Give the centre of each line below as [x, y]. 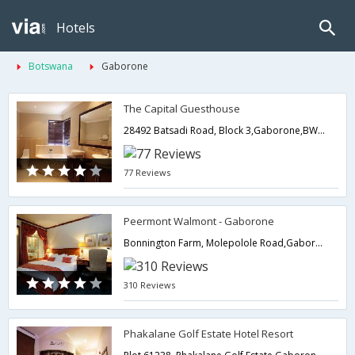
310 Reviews [150, 285]
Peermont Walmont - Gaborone [199, 221]
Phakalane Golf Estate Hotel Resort [209, 334]
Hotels [76, 28]
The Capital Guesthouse [182, 109]
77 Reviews [147, 172]
